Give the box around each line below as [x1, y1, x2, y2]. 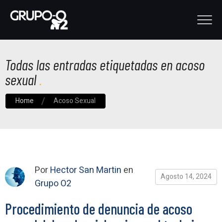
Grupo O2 [35, 177, 71, 190]
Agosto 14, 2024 [161, 171, 212, 182]
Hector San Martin [50, 164, 121, 177]
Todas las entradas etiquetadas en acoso [5, 55, 205, 73]
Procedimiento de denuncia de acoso [5, 200, 192, 218]
